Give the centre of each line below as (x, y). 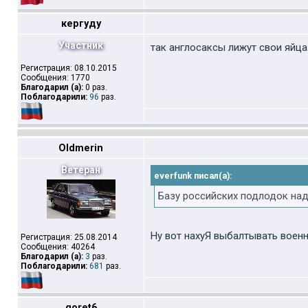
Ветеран (81, 170)
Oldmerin (81, 148)
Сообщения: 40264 (58, 247)
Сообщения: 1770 (55, 78)
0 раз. (95, 87)
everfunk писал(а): (193, 176)
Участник (81, 45)
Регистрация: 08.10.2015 (69, 68)
